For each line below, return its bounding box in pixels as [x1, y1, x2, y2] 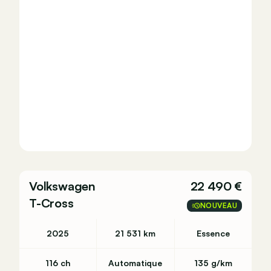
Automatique [108, 258, 163, 268]
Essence [196, 228, 230, 238]
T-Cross [29, 195, 74, 211]
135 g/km [194, 258, 232, 268]
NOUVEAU [200, 201, 237, 210]
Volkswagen [29, 178, 96, 194]
